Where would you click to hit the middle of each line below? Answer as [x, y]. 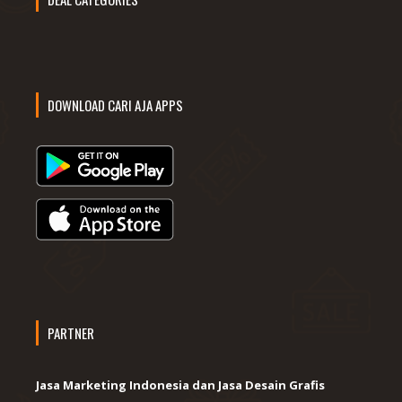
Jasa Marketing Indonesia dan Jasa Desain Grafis [180, 385]
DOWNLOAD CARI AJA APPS [115, 105]
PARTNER [71, 332]
